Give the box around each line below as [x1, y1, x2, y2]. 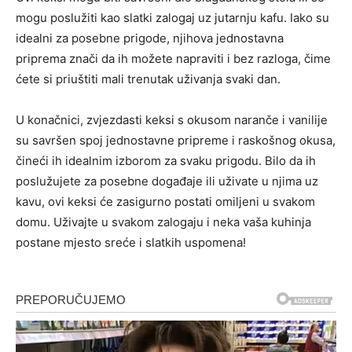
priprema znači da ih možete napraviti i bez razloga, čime [16, 51, 331, 67]
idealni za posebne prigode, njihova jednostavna [16, 31, 284, 46]
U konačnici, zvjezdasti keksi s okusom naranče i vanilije [16, 112, 328, 128]
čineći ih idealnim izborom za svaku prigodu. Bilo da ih [16, 153, 316, 169]
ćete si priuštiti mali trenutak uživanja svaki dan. [16, 71, 280, 87]
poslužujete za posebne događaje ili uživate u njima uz [16, 174, 318, 189]
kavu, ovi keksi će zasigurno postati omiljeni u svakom [16, 194, 315, 210]
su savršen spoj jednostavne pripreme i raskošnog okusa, [16, 133, 335, 148]
